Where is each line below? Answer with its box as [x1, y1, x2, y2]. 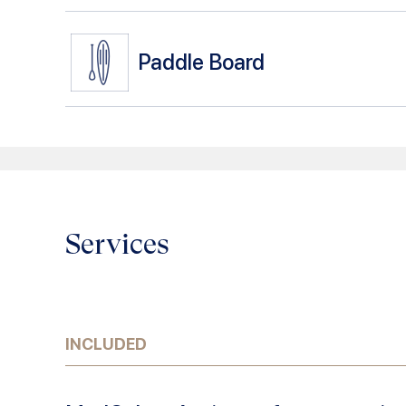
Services [65, 227, 169, 261]
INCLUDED [65, 333, 147, 353]
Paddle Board [138, 49, 265, 76]
